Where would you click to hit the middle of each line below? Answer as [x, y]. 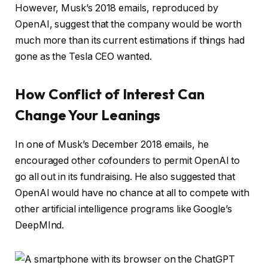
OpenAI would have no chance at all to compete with [133, 193]
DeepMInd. [42, 225]
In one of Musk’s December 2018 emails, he [112, 144]
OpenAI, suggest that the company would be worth [129, 24]
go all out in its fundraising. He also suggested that [125, 176]
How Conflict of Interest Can [110, 94]
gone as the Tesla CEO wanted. [83, 56]
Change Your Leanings [91, 115]
